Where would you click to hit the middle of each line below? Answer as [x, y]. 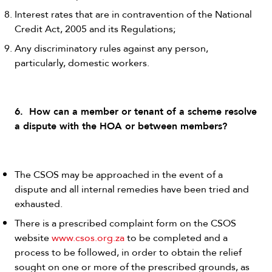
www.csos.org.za [88, 237]
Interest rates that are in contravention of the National [133, 14]
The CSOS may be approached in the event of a [119, 174]
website [33, 237]
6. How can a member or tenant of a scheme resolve [136, 111]
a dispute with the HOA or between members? [121, 125]
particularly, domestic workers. [82, 63]
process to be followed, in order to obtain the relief [128, 252]
